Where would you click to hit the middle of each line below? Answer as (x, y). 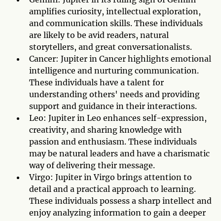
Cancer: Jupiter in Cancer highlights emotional (120, 59)
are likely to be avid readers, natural (99, 35)
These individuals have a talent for (96, 82)
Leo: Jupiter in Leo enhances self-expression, (118, 118)
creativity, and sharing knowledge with (106, 130)
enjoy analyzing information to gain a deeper (117, 213)
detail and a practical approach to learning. (112, 189)
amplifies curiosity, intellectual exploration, (115, 11)
